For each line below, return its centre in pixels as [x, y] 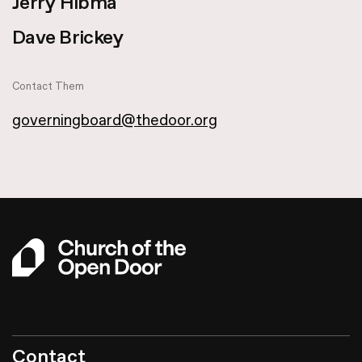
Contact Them [48, 86]
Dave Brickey [68, 38]
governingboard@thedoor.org [115, 120]
